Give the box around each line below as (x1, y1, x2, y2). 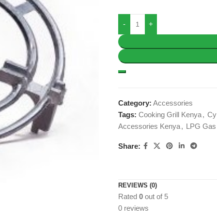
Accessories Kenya (118, 122, 180, 130)
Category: (118, 99, 152, 107)
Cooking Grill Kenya (139, 110, 201, 119)
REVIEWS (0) (118, 182, 157, 189)
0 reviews (118, 204, 149, 212)
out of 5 (143, 192, 168, 201)
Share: (118, 141, 140, 150)
